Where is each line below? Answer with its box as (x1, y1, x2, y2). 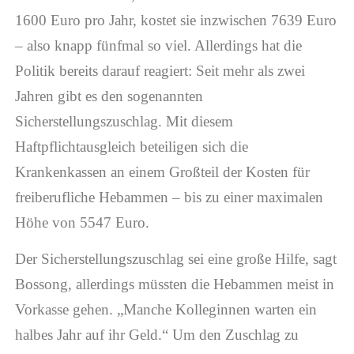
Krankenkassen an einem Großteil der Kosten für (14, 164, 310, 181)
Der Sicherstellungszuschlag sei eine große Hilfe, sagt (14, 250, 337, 268)
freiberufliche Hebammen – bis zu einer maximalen (14, 189, 323, 206)
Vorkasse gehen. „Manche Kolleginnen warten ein (14, 301, 317, 318)
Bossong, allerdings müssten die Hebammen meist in (14, 276, 334, 293)
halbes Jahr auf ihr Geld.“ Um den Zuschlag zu (14, 326, 299, 344)
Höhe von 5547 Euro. (14, 214, 149, 232)
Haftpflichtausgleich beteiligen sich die (14, 138, 248, 156)
